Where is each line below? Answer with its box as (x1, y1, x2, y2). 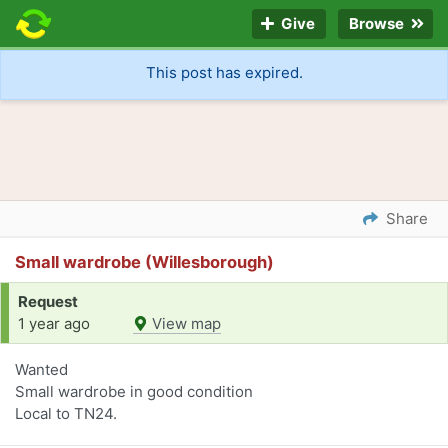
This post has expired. (145, 63, 303, 83)
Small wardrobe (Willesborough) (15, 252, 274, 273)
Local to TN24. (15, 404, 117, 424)
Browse (346, 14, 410, 34)
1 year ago (18, 314, 90, 334)
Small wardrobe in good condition (15, 382, 253, 402)
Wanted (15, 360, 68, 380)
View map (148, 314, 221, 334)
